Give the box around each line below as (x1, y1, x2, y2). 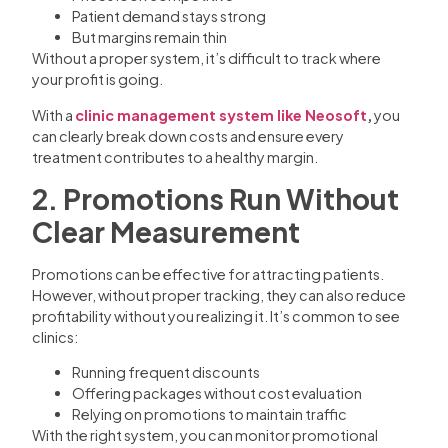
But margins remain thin (72, 28, 227, 47)
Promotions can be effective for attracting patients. (32, 265, 384, 284)
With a (32, 105, 75, 124)
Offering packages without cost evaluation (72, 384, 362, 403)
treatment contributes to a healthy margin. (32, 147, 318, 166)
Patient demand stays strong (72, 7, 266, 26)
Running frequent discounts (72, 363, 260, 382)
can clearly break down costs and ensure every (32, 126, 344, 145)
